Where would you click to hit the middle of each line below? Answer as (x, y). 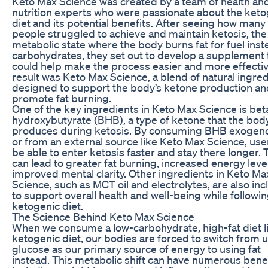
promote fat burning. (62, 98)
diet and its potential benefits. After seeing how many (139, 22)
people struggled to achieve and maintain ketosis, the (139, 33)
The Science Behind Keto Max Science (103, 216)
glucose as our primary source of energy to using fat (136, 249)
